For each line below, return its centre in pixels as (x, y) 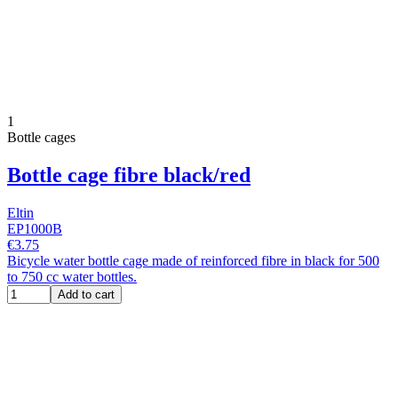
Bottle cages (41, 138)
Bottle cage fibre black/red (129, 175)
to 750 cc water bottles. (72, 276)
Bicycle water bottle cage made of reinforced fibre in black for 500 (193, 260)
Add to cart (86, 294)
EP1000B (35, 228)
